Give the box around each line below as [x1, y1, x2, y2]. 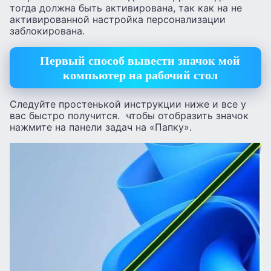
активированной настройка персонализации [10, 13, 226, 26]
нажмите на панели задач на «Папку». [10, 120, 192, 133]
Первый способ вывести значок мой [40, 54, 240, 68]
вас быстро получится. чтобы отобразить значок [10, 109, 249, 122]
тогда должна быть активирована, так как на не [10, 2, 242, 15]
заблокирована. [10, 25, 85, 38]
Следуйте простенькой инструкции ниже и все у [10, 97, 246, 110]
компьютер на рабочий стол [62, 68, 218, 82]
